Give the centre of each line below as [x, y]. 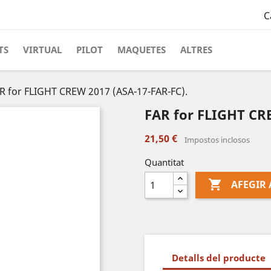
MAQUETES [142, 50]
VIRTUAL [42, 50]
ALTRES [196, 50]
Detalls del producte [219, 257]
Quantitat [164, 162]
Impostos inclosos [217, 140]
